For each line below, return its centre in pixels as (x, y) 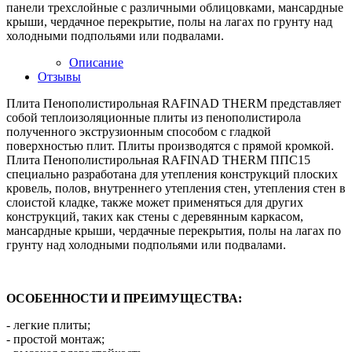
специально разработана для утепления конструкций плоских (172, 174)
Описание (96, 63)
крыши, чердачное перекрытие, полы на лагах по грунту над (169, 22)
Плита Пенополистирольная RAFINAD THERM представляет (174, 104)
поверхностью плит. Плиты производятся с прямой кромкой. (170, 146)
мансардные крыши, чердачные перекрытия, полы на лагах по (174, 231)
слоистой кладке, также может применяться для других (155, 203)
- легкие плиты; (48, 325)
